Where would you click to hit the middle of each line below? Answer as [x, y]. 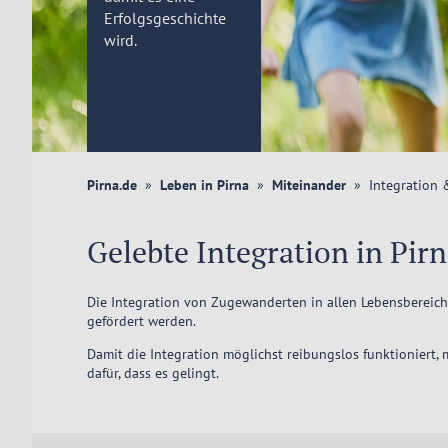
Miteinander [309, 185]
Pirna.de [112, 185]
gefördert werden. [142, 321]
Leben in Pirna [205, 185]
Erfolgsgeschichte [164, 18]
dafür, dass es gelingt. [153, 373]
